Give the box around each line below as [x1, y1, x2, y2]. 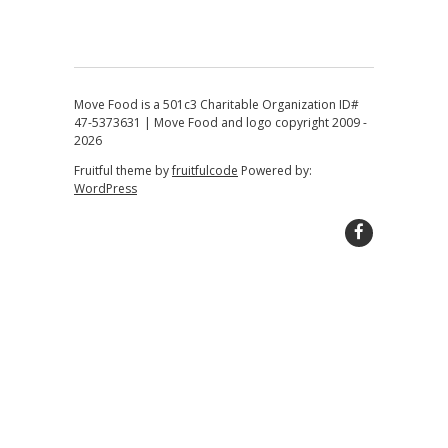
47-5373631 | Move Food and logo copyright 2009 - [73, 113, 367, 131]
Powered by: [237, 161, 312, 179]
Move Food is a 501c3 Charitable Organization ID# [73, 95, 359, 113]
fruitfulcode [171, 161, 238, 179]
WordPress [73, 179, 137, 197]
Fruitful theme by [73, 161, 172, 179]
